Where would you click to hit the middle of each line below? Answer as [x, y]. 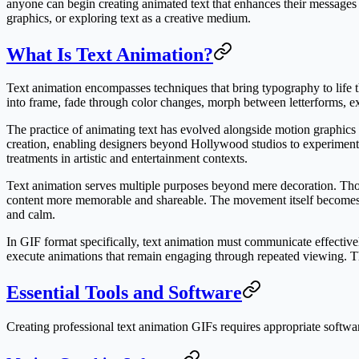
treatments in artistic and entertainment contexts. [127, 159]
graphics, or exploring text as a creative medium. [129, 18]
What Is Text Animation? [110, 54]
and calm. [31, 215]
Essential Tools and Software [124, 293]
